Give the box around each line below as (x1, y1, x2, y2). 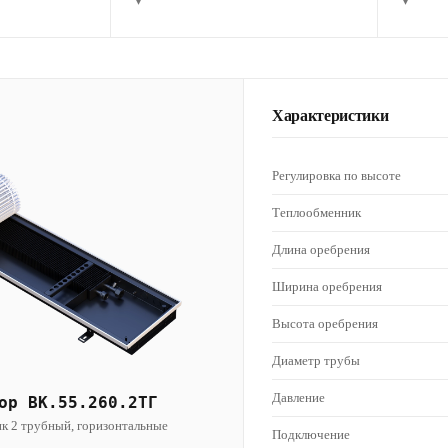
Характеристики (272, 107, 389, 124)
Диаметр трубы (272, 353, 360, 368)
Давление (272, 390, 325, 405)
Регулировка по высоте (272, 168, 401, 183)
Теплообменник (272, 205, 361, 220)
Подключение (272, 427, 350, 442)
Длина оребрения (272, 242, 370, 257)
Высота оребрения (272, 316, 378, 331)
